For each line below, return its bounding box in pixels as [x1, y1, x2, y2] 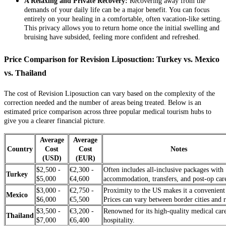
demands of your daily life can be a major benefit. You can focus [24, 6, 209, 14]
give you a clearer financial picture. [4, 117, 105, 125]
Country [7, 145, 33, 153]
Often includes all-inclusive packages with [103, 165, 223, 174]
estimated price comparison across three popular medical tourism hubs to [4, 107, 211, 116]
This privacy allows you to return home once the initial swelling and [24, 24, 219, 32]
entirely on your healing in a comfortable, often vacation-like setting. [24, 15, 222, 23]
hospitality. [103, 216, 135, 224]
